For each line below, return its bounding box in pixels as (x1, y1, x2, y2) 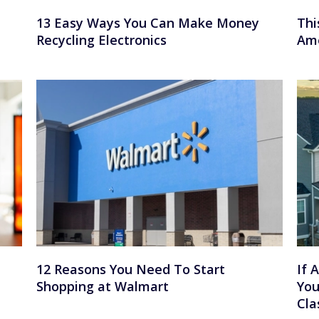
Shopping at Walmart (36, 277, 169, 295)
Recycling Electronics (36, 31, 167, 49)
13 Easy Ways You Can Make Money (36, 14, 259, 32)
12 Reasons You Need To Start (36, 260, 225, 278)
